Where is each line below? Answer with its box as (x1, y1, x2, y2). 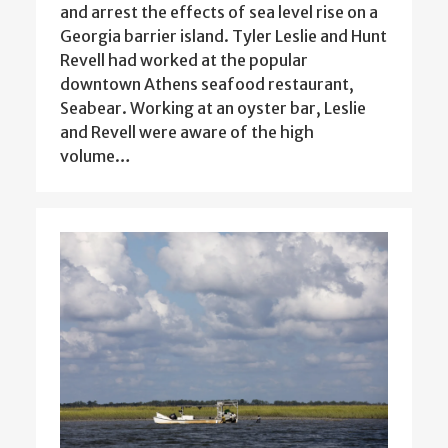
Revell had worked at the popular (60, 50, 308, 71)
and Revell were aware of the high (60, 122, 314, 143)
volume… (60, 146, 131, 167)
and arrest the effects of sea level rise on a (60, 2, 378, 23)
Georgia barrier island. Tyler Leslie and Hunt (60, 26, 387, 47)
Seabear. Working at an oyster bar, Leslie (60, 98, 366, 119)
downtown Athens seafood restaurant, (60, 74, 354, 95)
